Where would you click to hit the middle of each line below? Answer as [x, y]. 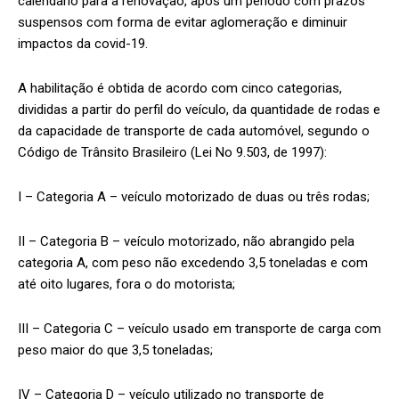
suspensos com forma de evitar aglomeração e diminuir [183, 23]
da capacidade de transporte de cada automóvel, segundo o [194, 131]
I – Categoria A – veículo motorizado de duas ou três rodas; [194, 197]
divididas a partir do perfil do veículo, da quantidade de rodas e [199, 110]
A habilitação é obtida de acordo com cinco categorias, [180, 89]
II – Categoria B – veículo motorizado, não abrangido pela [186, 242]
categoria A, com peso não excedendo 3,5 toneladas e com [193, 263]
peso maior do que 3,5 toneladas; [115, 350]
